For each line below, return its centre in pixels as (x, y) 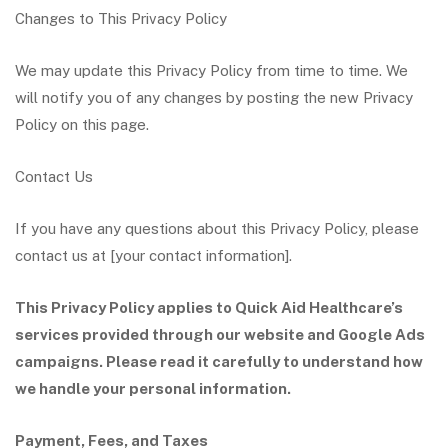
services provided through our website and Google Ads (220, 334)
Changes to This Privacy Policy (121, 18)
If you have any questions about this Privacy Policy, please (217, 228)
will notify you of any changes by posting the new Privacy (214, 97)
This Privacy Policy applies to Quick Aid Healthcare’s (209, 307)
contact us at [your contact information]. (153, 255)
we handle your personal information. (153, 388)
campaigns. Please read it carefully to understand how (219, 361)
